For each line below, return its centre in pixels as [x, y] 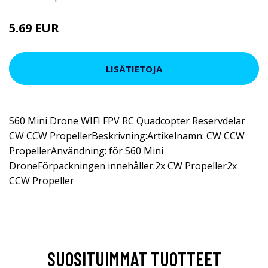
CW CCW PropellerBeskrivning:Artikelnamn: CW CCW [127, 136]
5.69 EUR [34, 28]
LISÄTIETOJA [134, 68]
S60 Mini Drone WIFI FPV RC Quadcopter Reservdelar [127, 121]
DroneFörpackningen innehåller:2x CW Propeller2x [123, 166]
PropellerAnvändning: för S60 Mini [86, 151]
